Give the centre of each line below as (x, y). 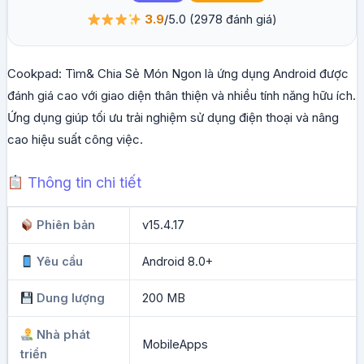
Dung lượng (69, 299)
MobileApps (175, 345)
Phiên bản (65, 225)
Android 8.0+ (177, 262)
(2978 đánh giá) (233, 20)
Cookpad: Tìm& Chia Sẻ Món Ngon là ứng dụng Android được (178, 74)
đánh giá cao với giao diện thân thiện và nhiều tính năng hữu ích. (181, 96)
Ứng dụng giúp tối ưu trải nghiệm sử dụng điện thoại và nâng (173, 118)
